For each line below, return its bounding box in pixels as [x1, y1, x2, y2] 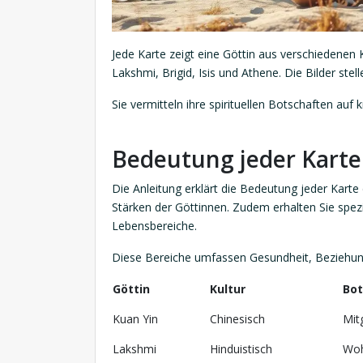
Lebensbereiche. [112, 218, 197, 234]
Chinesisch [210, 311, 265, 327]
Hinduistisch [210, 341, 272, 357]
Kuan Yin [113, 311, 158, 327]
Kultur [210, 281, 246, 297]
